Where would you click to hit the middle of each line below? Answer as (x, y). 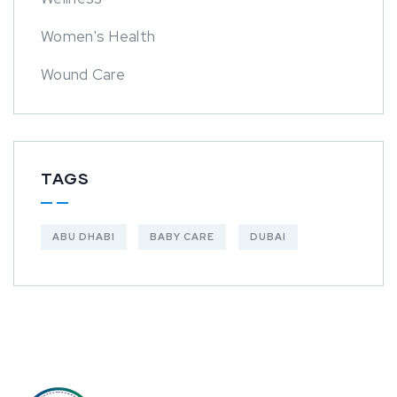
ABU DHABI (84, 237)
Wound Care (83, 75)
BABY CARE (183, 237)
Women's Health (98, 37)
